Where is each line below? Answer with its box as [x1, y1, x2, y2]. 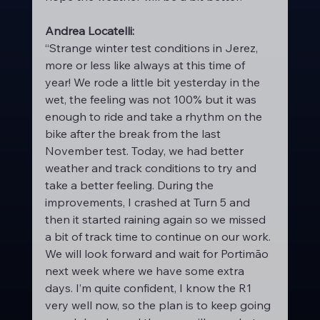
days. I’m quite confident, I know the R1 [44, 281, 254, 295]
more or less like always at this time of [44, 58, 248, 72]
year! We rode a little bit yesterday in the [44, 75, 263, 89]
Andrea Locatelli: [44, 24, 134, 38]
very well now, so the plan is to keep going [44, 298, 274, 312]
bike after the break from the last [44, 126, 224, 141]
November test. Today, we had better [44, 144, 246, 158]
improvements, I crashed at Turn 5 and [44, 195, 253, 209]
